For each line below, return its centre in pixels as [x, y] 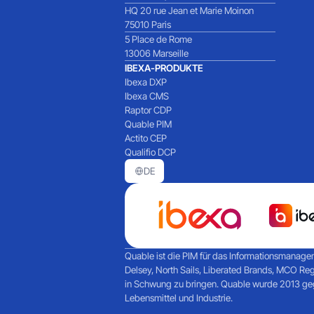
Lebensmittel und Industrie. [179, 298]
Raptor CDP [149, 110]
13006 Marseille [157, 54]
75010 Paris [148, 25]
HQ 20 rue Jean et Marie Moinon [190, 11]
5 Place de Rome [159, 40]
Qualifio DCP [151, 152]
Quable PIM [149, 124]
